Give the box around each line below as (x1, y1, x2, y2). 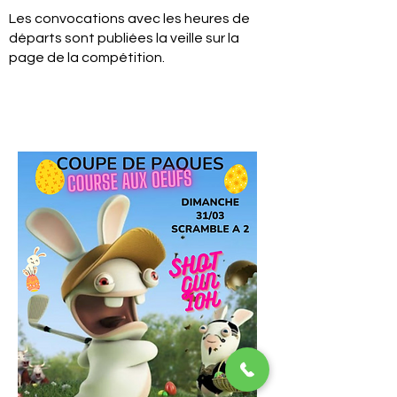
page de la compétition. (9, 51, 165, 65)
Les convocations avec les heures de (9, 12, 250, 26)
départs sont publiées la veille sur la (9, 31, 239, 45)
